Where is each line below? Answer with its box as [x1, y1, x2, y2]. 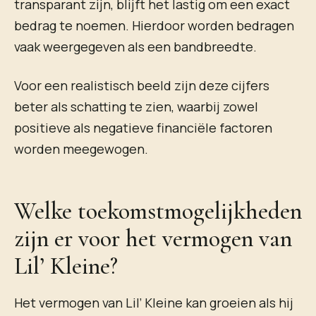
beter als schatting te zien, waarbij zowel [14, 97, 258, 115]
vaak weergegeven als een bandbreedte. [14, 37, 257, 55]
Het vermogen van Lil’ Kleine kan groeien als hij [14, 294, 293, 312]
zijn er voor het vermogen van [14, 224, 292, 254]
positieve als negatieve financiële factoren [14, 119, 272, 136]
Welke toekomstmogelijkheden [14, 197, 302, 226]
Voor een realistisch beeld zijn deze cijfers [14, 76, 269, 94]
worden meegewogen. [14, 140, 148, 157]
